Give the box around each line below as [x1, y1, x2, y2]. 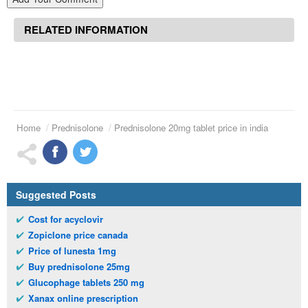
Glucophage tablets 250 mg [28, 276, 144, 289]
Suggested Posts [16, 188, 96, 202]
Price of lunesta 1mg [28, 244, 116, 258]
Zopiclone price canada [28, 228, 128, 242]
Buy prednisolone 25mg [28, 260, 130, 274]
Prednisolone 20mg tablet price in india [114, 121, 268, 135]
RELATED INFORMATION [24, 22, 148, 38]
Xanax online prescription [28, 291, 138, 305]
